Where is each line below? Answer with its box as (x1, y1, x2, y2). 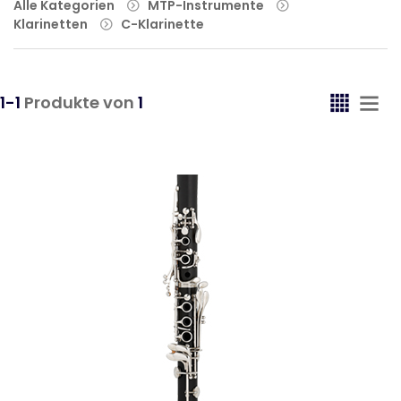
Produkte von (21, 91, 138, 114)
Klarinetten (13, 15, 88, 33)
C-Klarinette (121, 15, 204, 33)
